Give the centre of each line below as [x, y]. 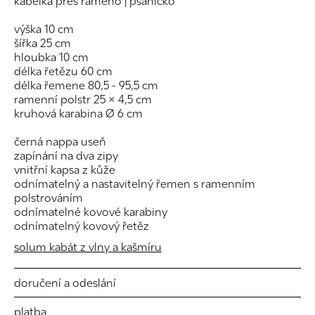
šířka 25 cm [43, 43]
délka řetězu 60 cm [63, 71]
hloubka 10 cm [51, 57]
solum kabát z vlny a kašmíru [88, 247]
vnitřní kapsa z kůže [65, 169]
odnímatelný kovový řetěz [82, 226]
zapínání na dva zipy [66, 155]
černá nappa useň [60, 141]
